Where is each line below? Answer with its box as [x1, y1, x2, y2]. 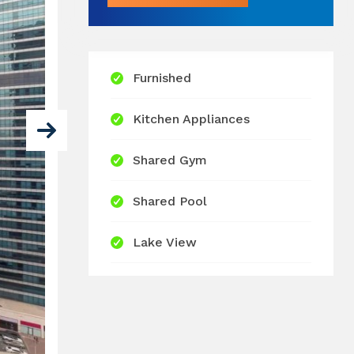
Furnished [132, 70, 191, 86]
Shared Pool [132, 194, 207, 209]
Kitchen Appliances [132, 111, 250, 127]
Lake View [132, 235, 197, 250]
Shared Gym [132, 153, 207, 168]
